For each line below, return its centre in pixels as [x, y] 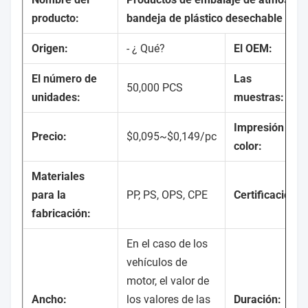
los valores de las [168, 300]
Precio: [49, 137]
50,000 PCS [155, 88]
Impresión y [263, 128]
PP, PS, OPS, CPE [167, 195]
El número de [64, 79]
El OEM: [253, 49]
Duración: [257, 300]
